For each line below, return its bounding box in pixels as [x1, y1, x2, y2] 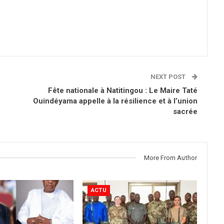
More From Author [144, 153, 197, 161]
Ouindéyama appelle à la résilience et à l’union [33, 96, 197, 105]
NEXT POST [150, 72, 187, 80]
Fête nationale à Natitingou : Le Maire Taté [48, 85, 197, 95]
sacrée [173, 106, 197, 116]
